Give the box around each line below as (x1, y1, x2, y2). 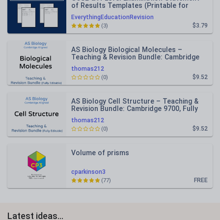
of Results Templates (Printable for (71, 1, 189, 9)
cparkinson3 (71, 168, 106, 175)
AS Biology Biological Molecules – (71, 46, 182, 54)
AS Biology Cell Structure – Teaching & (71, 97, 198, 105)
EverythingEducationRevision (71, 14, 154, 21)
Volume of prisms (71, 149, 129, 157)
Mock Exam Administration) (71, 9, 161, 17)
